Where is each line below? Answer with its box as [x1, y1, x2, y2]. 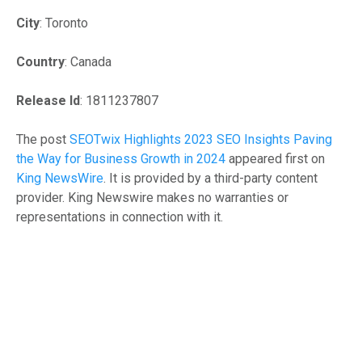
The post [16, 131, 69, 147]
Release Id [16, 92, 80, 108]
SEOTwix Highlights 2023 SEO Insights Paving [69, 131, 332, 147]
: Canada [65, 53, 112, 69]
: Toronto [40, 15, 88, 31]
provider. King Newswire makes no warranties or [16, 189, 288, 205]
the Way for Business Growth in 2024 [16, 150, 225, 166]
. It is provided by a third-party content [103, 170, 318, 186]
